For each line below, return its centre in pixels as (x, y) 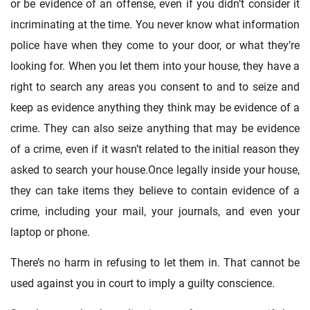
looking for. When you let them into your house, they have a (155, 66)
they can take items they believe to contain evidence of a (155, 191)
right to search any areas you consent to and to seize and (155, 87)
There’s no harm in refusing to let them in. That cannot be (155, 263)
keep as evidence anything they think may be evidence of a (155, 108)
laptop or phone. (50, 232)
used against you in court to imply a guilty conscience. (143, 284)
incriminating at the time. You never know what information (155, 25)
